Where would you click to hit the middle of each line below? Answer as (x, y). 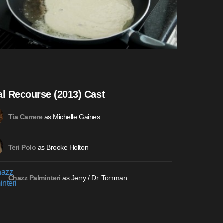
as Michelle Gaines (71, 117)
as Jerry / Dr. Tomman (94, 178)
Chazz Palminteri (34, 178)
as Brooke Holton (62, 148)
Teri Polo (22, 148)
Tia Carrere (25, 117)
